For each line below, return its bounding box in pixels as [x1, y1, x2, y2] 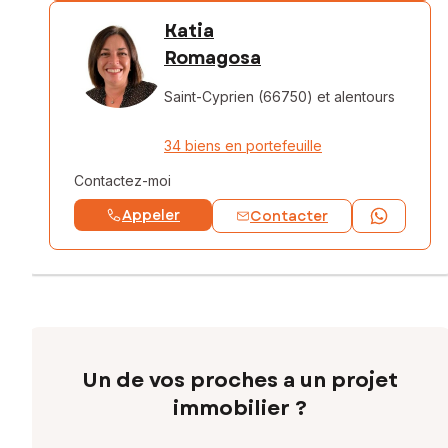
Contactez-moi [74, 171, 171, 189]
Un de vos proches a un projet [82, 365, 398, 395]
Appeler [122, 204, 180, 225]
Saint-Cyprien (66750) [164, 87, 313, 105]
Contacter [250, 205, 328, 226]
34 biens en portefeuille [164, 136, 322, 154]
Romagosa [164, 44, 261, 71]
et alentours [317, 87, 395, 105]
